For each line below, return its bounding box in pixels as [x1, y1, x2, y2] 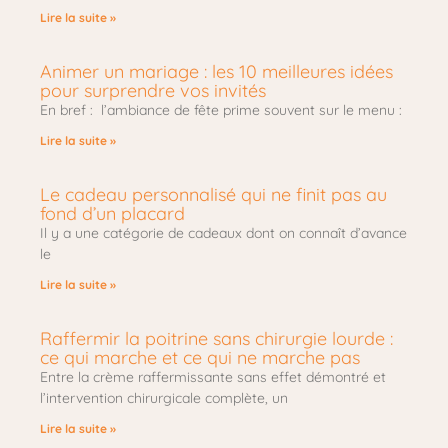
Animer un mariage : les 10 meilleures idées [40, 60, 393, 84]
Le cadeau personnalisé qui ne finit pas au [40, 183, 387, 207]
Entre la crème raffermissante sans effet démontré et [40, 368, 386, 387]
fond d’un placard [40, 202, 185, 226]
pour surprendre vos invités [40, 79, 266, 103]
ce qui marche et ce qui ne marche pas [40, 346, 360, 370]
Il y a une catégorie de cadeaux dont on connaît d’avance [40, 224, 407, 243]
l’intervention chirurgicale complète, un [40, 389, 288, 408]
